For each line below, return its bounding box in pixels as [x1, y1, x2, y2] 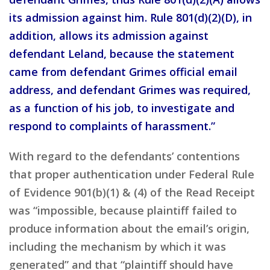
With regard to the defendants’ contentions [9, 148, 240, 163]
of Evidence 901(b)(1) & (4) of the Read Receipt [9, 184, 255, 199]
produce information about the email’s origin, [9, 221, 250, 236]
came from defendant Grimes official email [9, 64, 237, 79]
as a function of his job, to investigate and [9, 100, 234, 115]
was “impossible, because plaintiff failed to [9, 202, 237, 218]
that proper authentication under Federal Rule [9, 166, 254, 181]
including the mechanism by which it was [9, 239, 226, 254]
